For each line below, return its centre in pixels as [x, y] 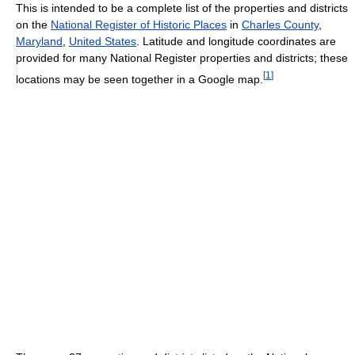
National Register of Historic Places [139, 24]
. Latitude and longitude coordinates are [236, 41]
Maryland [39, 41]
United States [103, 41]
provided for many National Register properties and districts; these [182, 57]
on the [33, 24]
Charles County [280, 24]
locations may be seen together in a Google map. [139, 79]
